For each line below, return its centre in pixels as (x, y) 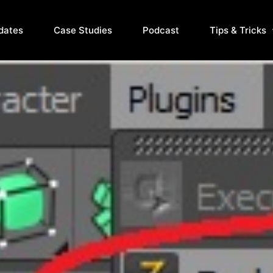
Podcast (161, 30)
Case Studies (83, 30)
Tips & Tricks (238, 30)
